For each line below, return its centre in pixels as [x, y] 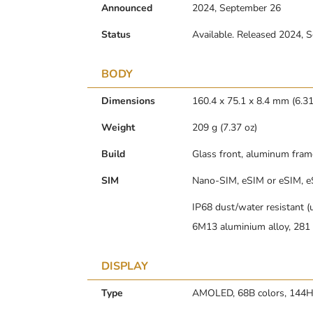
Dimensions [128, 101]
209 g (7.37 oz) [225, 127]
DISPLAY [125, 266]
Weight [118, 127]
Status [116, 34]
